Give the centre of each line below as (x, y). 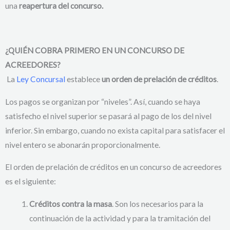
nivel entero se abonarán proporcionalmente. (83, 145)
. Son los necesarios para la (157, 204)
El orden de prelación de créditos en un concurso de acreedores (113, 167)
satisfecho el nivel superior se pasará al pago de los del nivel (108, 116)
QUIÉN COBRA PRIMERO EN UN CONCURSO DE (96, 51)
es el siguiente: (31, 181)
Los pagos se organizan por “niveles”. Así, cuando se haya (103, 101)
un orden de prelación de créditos (159, 79)
